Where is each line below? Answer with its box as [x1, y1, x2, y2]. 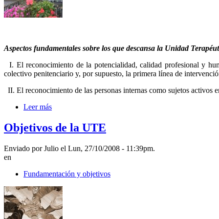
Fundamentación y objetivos [23, 170, 110, 178]
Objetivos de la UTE [4, 121, 106, 134]
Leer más [23, 103, 52, 111]
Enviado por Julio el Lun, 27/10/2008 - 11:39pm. [4, 144, 155, 153]
